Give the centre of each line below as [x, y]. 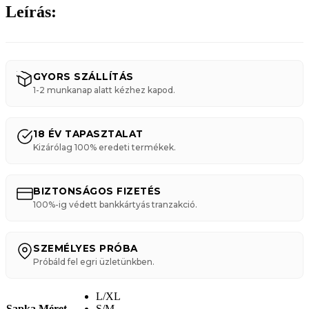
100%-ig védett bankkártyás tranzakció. [115, 204]
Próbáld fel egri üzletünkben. [94, 261]
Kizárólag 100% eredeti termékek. [104, 147]
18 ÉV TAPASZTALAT [88, 133]
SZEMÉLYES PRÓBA [86, 248]
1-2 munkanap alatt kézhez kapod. [104, 90]
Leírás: [31, 11]
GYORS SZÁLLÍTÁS [83, 76]
